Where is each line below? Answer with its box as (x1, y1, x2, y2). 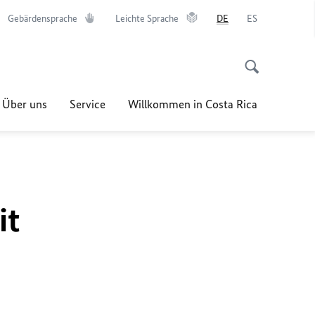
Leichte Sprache (115, 13, 179, 25)
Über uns (2, 97, 47, 111)
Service (70, 97, 105, 111)
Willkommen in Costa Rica (128, 97, 257, 111)
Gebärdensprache (8, 13, 77, 25)
